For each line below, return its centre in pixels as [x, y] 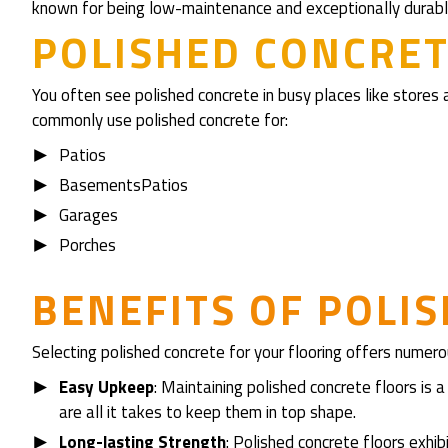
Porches [87, 245]
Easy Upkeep [106, 387]
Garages [88, 215]
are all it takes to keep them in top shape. [207, 412]
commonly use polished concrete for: [160, 120]
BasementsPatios [123, 185]
